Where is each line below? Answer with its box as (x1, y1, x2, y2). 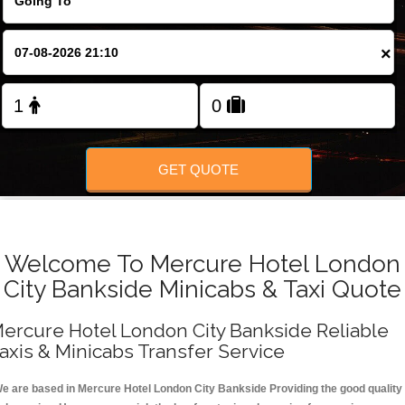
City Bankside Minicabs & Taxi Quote (4, 275, 401, 304)
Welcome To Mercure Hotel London (5, 250, 400, 278)
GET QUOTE (158, 161, 240, 177)
